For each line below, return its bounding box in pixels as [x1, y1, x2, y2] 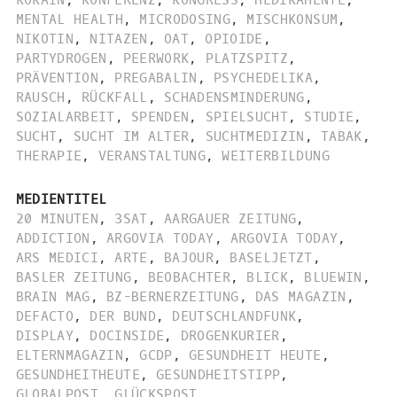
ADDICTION [15, 229, 90, 247]
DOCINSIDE [90, 326, 165, 345]
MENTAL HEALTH [15, 11, 124, 29]
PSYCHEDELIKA [213, 69, 314, 88]
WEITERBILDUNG [222, 147, 330, 166]
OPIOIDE [205, 30, 263, 49]
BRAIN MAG [15, 287, 90, 306]
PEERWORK [122, 50, 190, 68]
